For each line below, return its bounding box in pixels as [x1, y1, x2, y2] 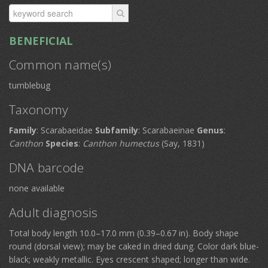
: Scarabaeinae [138, 124, 197, 136]
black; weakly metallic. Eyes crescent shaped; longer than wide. [9, 254, 250, 265]
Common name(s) [9, 56, 111, 73]
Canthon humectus [83, 138, 162, 149]
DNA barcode [9, 159, 84, 176]
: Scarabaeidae [36, 124, 93, 136]
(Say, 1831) [162, 138, 205, 149]
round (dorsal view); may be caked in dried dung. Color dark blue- [9, 240, 259, 252]
